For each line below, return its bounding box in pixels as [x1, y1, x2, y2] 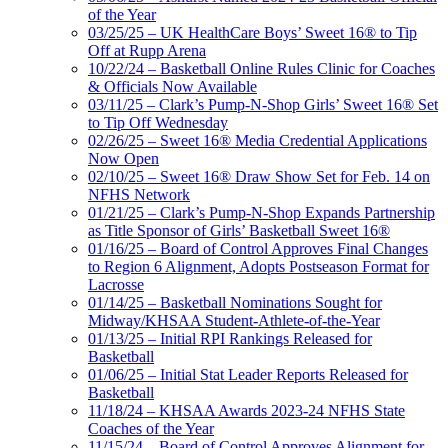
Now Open [88, 149, 159, 167]
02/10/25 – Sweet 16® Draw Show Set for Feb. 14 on [88, 167, 430, 185]
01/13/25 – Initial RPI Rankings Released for [88, 329, 372, 347]
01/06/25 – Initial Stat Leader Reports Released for [88, 365, 408, 383]
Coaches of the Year [88, 419, 214, 437]
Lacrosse [88, 275, 144, 293]
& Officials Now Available [88, 77, 257, 95]
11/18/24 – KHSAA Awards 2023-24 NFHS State [88, 401, 405, 419]
